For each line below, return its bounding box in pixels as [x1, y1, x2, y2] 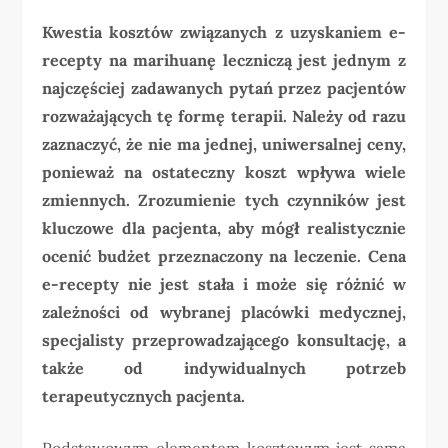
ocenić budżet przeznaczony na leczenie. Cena [42, 245, 406, 266]
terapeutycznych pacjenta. [42, 385, 246, 406]
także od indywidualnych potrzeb [42, 357, 406, 378]
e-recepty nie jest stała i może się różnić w [42, 273, 406, 294]
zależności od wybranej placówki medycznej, [42, 301, 406, 322]
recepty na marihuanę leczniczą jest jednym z [42, 49, 406, 70]
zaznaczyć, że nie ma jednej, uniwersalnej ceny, [42, 133, 406, 154]
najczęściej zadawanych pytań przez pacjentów [42, 77, 406, 98]
